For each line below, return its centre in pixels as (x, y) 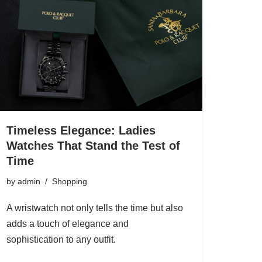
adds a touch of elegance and (68, 223)
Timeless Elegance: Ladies (81, 130)
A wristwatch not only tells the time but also (95, 208)
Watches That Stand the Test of (93, 145)
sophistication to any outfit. (61, 239)
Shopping (70, 181)
